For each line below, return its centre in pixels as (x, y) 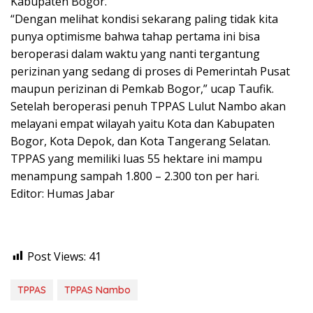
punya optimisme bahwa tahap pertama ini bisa (135, 36)
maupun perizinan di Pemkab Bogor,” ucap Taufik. (142, 88)
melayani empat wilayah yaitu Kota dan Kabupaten (143, 123)
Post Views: (57, 256)
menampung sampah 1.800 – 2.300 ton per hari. (135, 176)
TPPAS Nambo (97, 290)
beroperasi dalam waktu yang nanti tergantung (135, 53)
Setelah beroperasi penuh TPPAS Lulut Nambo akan (148, 106)
